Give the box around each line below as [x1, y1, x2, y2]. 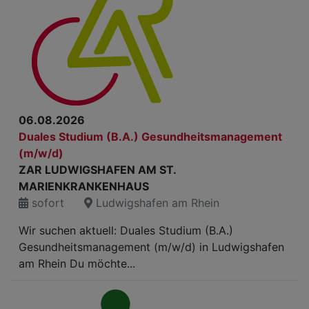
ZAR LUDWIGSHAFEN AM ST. [19, 163, 176, 177]
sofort [28, 196, 64, 210]
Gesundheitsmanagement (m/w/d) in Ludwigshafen [19, 240, 284, 254]
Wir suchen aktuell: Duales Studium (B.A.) [19, 223, 233, 237]
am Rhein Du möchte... [19, 257, 135, 270]
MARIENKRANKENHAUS [19, 179, 149, 193]
